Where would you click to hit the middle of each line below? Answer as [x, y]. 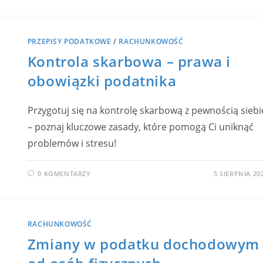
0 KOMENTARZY [64, 173]
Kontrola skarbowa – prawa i [129, 61]
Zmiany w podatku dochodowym [144, 244]
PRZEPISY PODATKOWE [69, 41]
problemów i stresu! [72, 143]
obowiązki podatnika [102, 80]
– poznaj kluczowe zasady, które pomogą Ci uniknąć [140, 127]
